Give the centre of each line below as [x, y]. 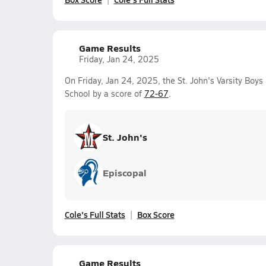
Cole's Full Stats [95, 214]
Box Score [156, 214]
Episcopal [124, 172]
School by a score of [104, 94]
